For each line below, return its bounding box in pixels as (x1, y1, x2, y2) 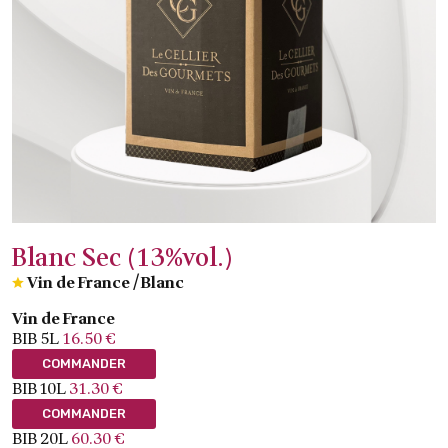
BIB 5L (12, 327, 59, 352)
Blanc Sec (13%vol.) (12, 239, 233, 278)
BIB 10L (12, 377, 66, 402)
